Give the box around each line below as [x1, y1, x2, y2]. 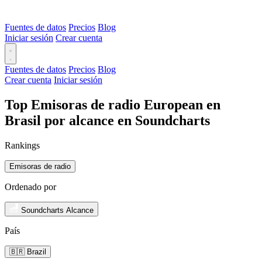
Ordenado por [5, 181, 56, 192]
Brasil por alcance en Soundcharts [5, 112, 210, 128]
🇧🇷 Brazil [9, 247, 46, 256]
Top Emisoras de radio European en [5, 96, 220, 112]
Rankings [5, 140, 40, 150]
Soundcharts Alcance [21, 205, 94, 215]
